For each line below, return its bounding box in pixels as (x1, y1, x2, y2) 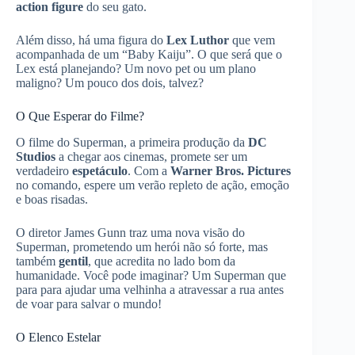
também (16, 254, 59, 268)
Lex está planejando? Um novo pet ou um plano (16, 62, 256, 76)
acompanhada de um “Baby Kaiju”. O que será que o (16, 48, 282, 62)
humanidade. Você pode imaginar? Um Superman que (16, 268, 286, 282)
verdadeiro (16, 163, 72, 177)
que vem (229, 33, 275, 48)
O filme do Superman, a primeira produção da (16, 135, 248, 149)
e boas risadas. (16, 192, 88, 206)
